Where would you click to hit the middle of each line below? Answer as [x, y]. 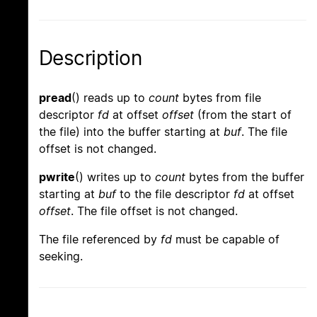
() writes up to [115, 177]
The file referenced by [100, 240]
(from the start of [243, 115]
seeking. [61, 257]
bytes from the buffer [245, 177]
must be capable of [226, 240]
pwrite [57, 177]
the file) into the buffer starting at [131, 132]
